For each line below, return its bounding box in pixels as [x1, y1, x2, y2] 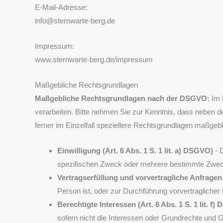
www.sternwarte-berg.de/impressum [35, 55, 153, 64]
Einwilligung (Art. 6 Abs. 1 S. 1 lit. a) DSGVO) [57, 146, 213, 155]
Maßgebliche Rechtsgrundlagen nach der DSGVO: [35, 94, 212, 103]
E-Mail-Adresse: [35, 2, 88, 11]
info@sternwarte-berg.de [35, 16, 115, 25]
